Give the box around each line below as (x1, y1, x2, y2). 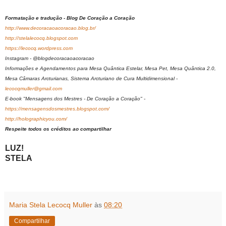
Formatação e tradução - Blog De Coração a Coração (5, 15, 135, 21)
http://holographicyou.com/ (5, 116, 67, 122)
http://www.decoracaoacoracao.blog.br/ (5, 25, 96, 31)
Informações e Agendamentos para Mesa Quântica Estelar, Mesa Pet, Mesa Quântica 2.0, (5, 66, 216, 72)
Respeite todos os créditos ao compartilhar (5, 126, 111, 132)
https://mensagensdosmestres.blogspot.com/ (5, 106, 109, 112)
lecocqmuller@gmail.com (5, 86, 62, 92)
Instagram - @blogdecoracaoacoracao (5, 55, 94, 62)
